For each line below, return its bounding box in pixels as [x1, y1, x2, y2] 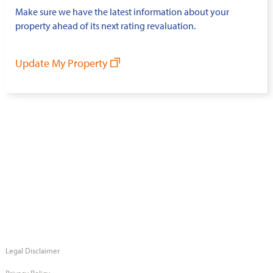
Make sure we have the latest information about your [15, 5, 229, 18]
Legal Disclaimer [5, 246, 60, 256]
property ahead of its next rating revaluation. [15, 19, 196, 32]
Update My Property [15, 56, 107, 71]
